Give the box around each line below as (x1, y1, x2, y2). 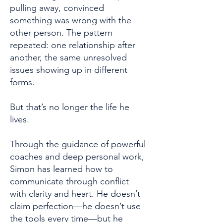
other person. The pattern (10, 27, 112, 38)
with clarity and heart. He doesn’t (10, 188, 140, 199)
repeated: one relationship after (10, 40, 135, 51)
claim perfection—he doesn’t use (10, 201, 141, 212)
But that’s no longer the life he (10, 102, 129, 112)
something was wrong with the (10, 15, 131, 26)
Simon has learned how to (10, 164, 113, 174)
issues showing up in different (10, 64, 127, 75)
